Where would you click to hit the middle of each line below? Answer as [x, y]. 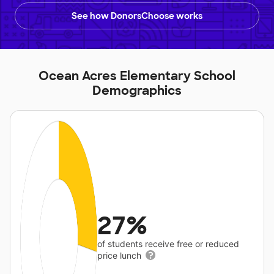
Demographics [137, 91]
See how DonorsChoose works [137, 16]
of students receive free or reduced [168, 244]
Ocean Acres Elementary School [137, 76]
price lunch [121, 256]
